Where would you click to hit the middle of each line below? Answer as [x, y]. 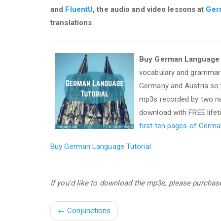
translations [71, 22]
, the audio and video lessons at [149, 9]
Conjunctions [88, 210]
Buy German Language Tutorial [101, 146]
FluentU [79, 9]
